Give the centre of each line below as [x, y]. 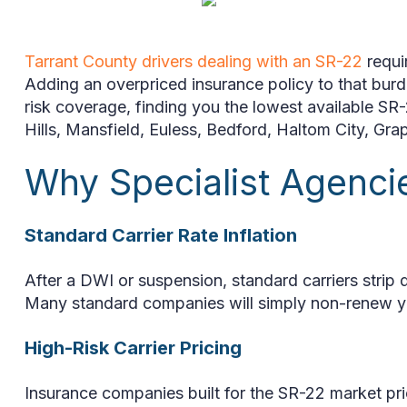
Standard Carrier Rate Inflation [161, 235]
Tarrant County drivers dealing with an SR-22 [194, 61]
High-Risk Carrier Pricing [133, 347]
